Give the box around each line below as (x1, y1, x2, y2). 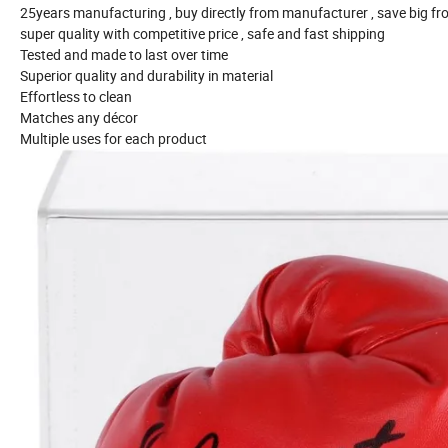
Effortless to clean (20, 87, 132, 107)
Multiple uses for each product (20, 129, 207, 149)
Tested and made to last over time (20, 45, 228, 65)
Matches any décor (20, 108, 138, 128)
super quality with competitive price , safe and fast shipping (20, 24, 388, 44)
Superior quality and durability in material (20, 66, 273, 86)
